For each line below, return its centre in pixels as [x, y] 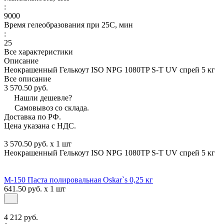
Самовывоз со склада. [52, 107]
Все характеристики [38, 51]
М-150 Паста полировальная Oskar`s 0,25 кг [78, 179]
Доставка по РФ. [32, 116]
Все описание [27, 78]
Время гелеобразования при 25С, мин [68, 24]
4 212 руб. [21, 217]
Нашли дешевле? [43, 97]
